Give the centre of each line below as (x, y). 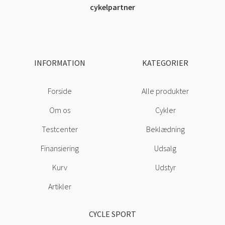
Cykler (165, 110)
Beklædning (165, 129)
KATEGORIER (165, 63)
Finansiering (60, 148)
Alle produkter (165, 91)
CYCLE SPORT (113, 214)
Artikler (60, 187)
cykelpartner (113, 7)
